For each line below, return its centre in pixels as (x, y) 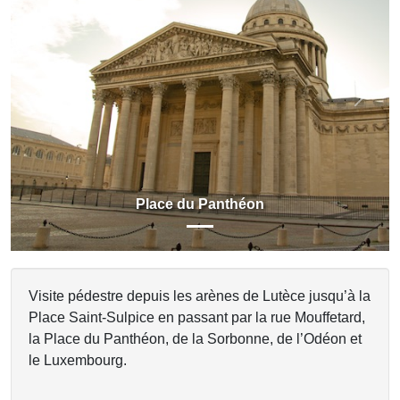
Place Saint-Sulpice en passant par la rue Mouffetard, (197, 317)
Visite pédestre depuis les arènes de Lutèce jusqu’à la (200, 296)
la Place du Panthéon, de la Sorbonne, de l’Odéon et (195, 339)
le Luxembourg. (78, 360)
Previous (66, 104)
